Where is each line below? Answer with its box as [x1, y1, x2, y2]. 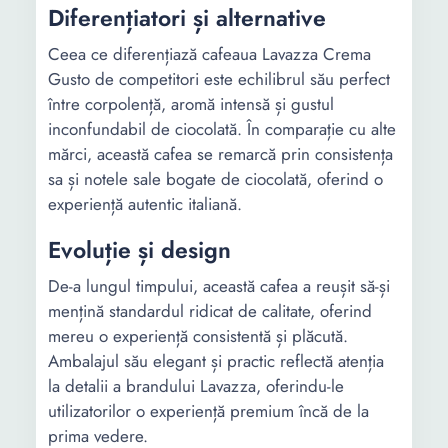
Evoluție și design [48, 233, 231, 267]
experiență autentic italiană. [48, 192, 242, 216]
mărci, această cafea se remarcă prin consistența [48, 142, 393, 166]
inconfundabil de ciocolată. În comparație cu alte [48, 117, 396, 141]
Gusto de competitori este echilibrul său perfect [48, 67, 390, 91]
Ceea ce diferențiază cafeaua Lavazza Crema [48, 42, 371, 66]
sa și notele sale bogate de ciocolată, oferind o [48, 167, 383, 191]
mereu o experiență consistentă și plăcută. [48, 324, 348, 348]
